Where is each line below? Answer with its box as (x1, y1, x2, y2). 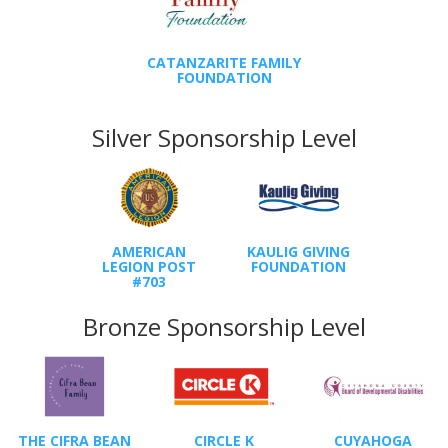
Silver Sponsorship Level (91, 121, 357, 155)
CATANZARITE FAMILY (147, 53, 301, 73)
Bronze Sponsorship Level (82, 310, 366, 344)
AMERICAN (112, 242, 187, 262)
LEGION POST (102, 257, 197, 277)
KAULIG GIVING (247, 242, 351, 262)
